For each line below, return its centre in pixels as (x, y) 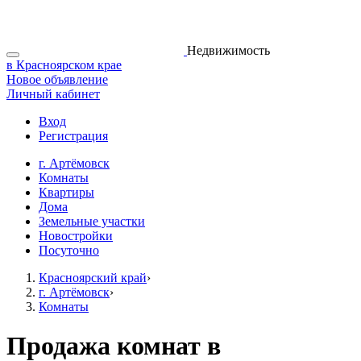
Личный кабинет (53, 94)
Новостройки (76, 236)
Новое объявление (57, 79)
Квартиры (66, 192)
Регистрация (73, 136)
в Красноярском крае (64, 65)
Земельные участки (92, 221)
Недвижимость (228, 50)
